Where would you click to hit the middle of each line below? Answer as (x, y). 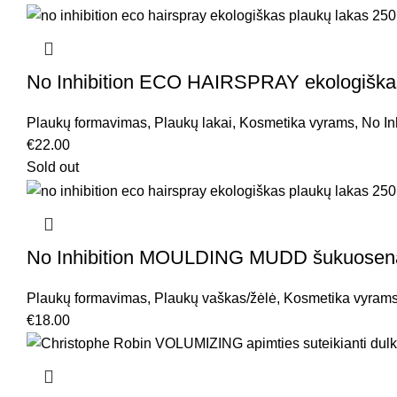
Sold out (53, 167)
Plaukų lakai (193, 123)
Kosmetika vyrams (297, 123)
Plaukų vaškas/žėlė (215, 298)
